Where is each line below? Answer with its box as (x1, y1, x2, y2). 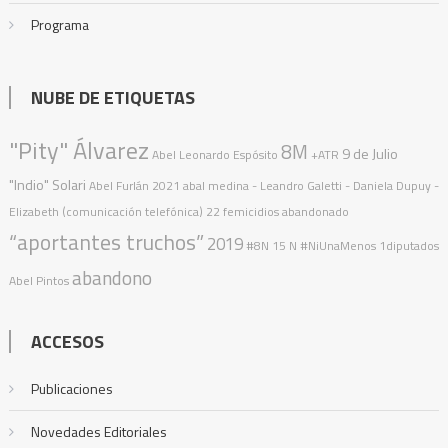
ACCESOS (30, 328, 104, 356)
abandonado (281, 202, 349, 222)
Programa (30, 14, 89, 36)
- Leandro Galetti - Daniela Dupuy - (251, 176, 439, 196)
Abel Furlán (88, 176, 149, 196)
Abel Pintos (8, 271, 69, 291)
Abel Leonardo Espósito (151, 145, 278, 165)
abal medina (182, 176, 249, 196)
